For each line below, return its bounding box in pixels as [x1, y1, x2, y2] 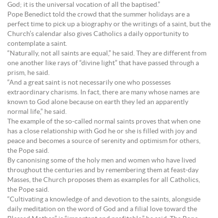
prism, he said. [7, 70, 50, 76]
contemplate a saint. [7, 40, 67, 47]
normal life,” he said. [7, 109, 67, 115]
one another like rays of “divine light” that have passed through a [7, 60, 199, 67]
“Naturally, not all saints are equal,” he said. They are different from [7, 50, 206, 57]
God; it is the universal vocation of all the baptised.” [7, 1, 160, 8]
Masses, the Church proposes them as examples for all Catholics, [7, 177, 200, 183]
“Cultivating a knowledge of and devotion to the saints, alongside [7, 196, 200, 203]
